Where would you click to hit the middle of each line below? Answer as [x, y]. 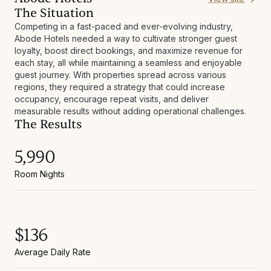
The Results [48, 124]
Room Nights [40, 174]
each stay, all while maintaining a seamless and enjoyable [128, 62]
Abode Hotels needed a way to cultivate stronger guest [126, 38]
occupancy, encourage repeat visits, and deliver [112, 99]
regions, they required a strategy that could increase [120, 87]
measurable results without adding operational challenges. [130, 111]
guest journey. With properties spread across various [120, 74]
